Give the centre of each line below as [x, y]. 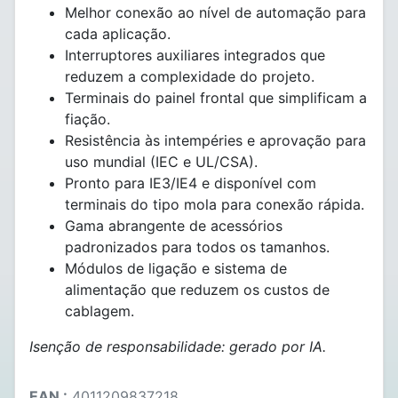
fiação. [88, 119]
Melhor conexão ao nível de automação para [215, 12]
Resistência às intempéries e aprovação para [215, 140]
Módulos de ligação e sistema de [176, 268]
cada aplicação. [118, 34]
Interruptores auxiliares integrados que [195, 55]
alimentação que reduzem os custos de [197, 290]
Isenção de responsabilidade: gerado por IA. [178, 346]
